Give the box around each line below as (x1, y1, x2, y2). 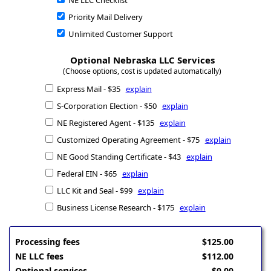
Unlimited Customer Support (66, 28, 173, 40)
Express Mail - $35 (54, 83, 126, 95)
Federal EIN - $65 (54, 168, 122, 180)
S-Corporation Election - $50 (54, 100, 162, 112)
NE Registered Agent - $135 (54, 117, 160, 129)
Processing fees (15, 236, 80, 248)
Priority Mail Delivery (66, 11, 143, 23)
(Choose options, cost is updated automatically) (63, 66, 222, 77)
